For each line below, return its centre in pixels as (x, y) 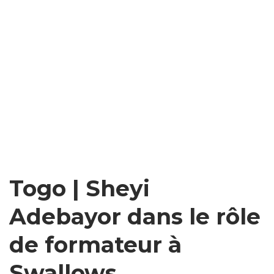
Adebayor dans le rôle (135, 216)
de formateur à (95, 244)
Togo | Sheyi (80, 188)
